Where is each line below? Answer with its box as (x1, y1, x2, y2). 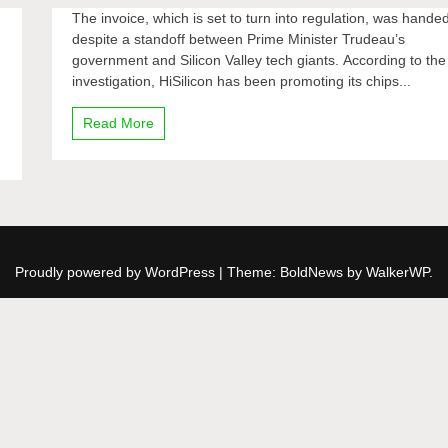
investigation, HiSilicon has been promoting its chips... (72, 73, 412, 89)
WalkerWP (366, 264, 429, 280)
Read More (83, 115, 155, 131)
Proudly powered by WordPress (15, 264, 219, 280)
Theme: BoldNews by (227, 264, 366, 280)
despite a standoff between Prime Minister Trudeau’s (72, 31, 406, 47)
